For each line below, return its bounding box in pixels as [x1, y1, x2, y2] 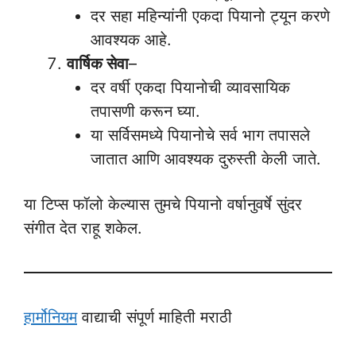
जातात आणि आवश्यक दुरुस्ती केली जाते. [91, 149, 321, 168]
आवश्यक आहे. [91, 30, 172, 49]
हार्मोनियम [24, 308, 77, 327]
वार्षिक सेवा [67, 54, 129, 73]
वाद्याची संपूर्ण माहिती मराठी [77, 308, 232, 327]
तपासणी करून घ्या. [91, 102, 200, 121]
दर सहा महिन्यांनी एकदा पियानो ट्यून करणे [91, 6, 330, 25]
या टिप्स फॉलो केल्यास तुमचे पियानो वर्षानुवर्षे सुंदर [24, 195, 302, 214]
